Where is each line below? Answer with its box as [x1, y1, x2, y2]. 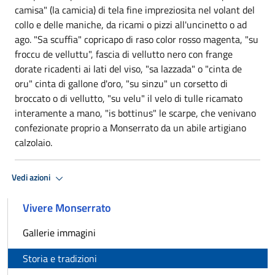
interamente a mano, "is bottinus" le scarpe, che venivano [15, 105, 256, 120]
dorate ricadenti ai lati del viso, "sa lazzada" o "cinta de [15, 61, 242, 76]
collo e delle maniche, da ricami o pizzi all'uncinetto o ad [15, 17, 247, 32]
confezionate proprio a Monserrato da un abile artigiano [15, 120, 246, 135]
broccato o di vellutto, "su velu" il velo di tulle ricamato [15, 90, 242, 106]
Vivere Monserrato [23, 199, 111, 216]
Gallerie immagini [23, 225, 96, 240]
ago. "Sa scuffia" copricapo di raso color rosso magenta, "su [15, 31, 258, 47]
